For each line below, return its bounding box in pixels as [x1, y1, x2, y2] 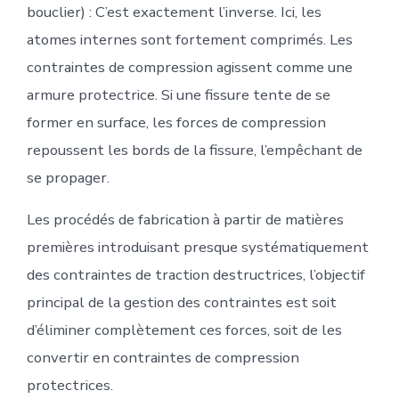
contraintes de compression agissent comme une [26, 56, 353, 77]
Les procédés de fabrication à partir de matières [26, 208, 344, 230]
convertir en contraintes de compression [26, 346, 299, 368]
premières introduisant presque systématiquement [26, 236, 369, 257]
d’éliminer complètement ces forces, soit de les [26, 319, 342, 340]
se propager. [26, 167, 110, 188]
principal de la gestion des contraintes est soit [26, 291, 337, 313]
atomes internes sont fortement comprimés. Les [26, 28, 353, 50]
